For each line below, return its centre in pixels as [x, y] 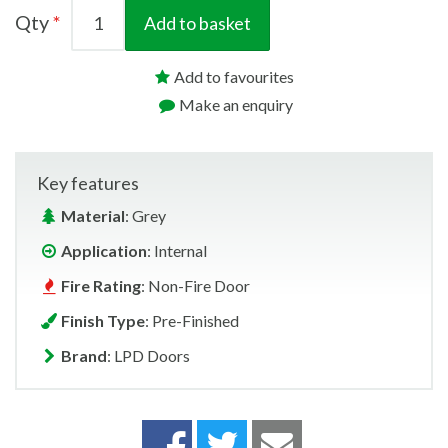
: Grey [145, 216]
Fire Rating [101, 286]
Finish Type [103, 321]
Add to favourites [234, 77]
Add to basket [197, 23]
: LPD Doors [148, 356]
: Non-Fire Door [195, 286]
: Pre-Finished [192, 321]
